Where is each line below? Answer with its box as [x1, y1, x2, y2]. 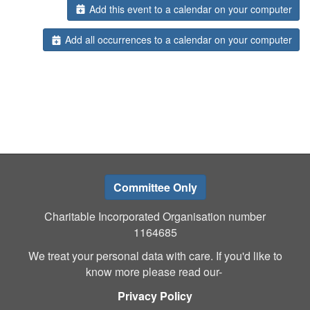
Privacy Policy [118, 287, 192, 304]
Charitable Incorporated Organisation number [44, 208, 266, 224]
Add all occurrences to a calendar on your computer [62, 33, 292, 47]
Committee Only [113, 179, 197, 196]
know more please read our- [85, 264, 225, 280]
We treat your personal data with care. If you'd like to [28, 248, 282, 264]
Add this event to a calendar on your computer [86, 1, 292, 16]
